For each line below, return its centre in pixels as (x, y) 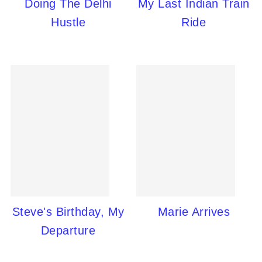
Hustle (68, 22)
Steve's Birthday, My (68, 212)
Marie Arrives (194, 212)
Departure (68, 230)
